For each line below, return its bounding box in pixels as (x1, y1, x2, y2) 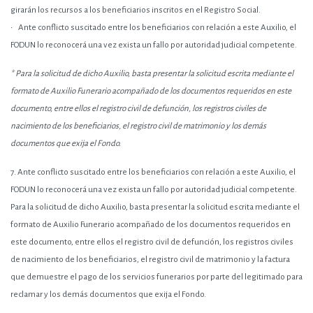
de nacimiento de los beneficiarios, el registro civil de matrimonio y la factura (10, 255, 290, 264)
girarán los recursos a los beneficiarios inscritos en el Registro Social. (10, 6, 261, 15)
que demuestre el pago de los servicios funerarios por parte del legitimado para (10, 272, 303, 282)
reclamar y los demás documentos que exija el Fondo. (10, 290, 206, 299)
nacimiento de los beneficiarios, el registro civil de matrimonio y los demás (10, 122, 266, 131)
